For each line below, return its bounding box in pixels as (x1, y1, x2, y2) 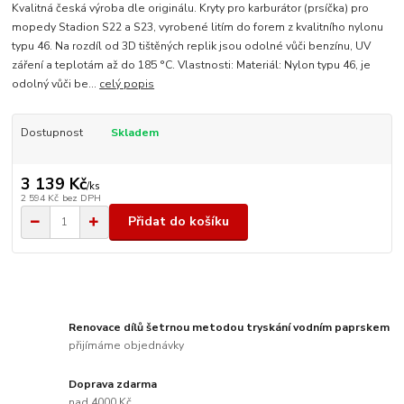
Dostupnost (20, 125, 83, 141)
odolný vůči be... (12, 77, 100, 92)
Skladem (110, 125, 159, 141)
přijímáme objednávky (69, 337, 185, 353)
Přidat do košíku (128, 213, 229, 231)
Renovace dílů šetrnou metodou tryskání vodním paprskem (69, 320, 390, 335)
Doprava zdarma (69, 376, 158, 391)
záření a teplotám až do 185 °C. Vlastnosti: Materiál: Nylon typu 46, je (12, 58, 372, 73)
